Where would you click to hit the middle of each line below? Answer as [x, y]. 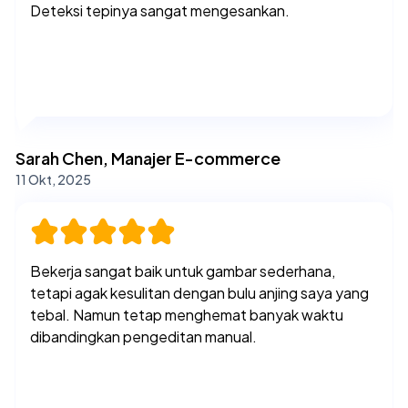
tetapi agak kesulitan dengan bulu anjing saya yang [199, 292]
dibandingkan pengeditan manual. [143, 336]
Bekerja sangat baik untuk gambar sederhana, [183, 270]
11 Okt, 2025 [53, 179]
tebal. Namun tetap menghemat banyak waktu [187, 314]
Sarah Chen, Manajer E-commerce [148, 158]
